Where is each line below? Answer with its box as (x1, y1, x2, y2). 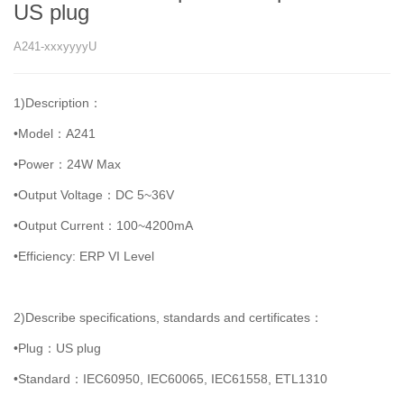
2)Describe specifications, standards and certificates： (14, 310, 323, 325)
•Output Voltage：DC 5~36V (14, 188, 174, 202)
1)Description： (14, 96, 102, 110)
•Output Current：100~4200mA (14, 218, 193, 233)
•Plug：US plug (14, 341, 101, 355)
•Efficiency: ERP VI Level (14, 249, 154, 263)
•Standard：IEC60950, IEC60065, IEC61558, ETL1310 (14, 372, 327, 386)
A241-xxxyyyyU (14, 40, 96, 53)
